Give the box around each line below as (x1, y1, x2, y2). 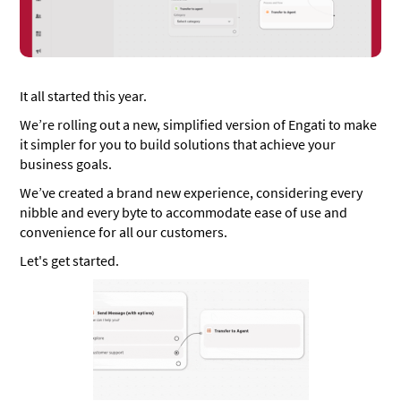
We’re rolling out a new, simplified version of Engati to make (20, 115, 378, 133)
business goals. (20, 154, 115, 173)
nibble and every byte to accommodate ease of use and (20, 202, 348, 221)
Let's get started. (20, 251, 120, 269)
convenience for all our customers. (20, 222, 228, 241)
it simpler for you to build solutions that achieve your (20, 134, 337, 153)
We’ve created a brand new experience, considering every (20, 183, 363, 201)
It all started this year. (20, 86, 148, 105)
